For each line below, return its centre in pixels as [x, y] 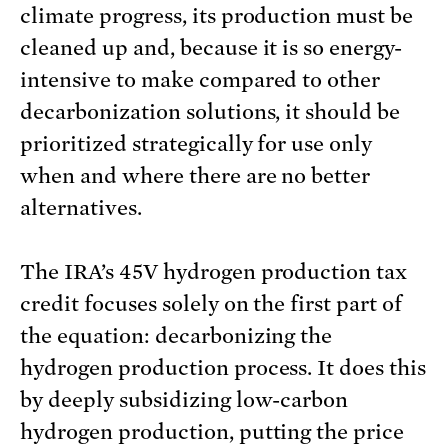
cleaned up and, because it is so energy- [211, 48]
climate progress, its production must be [217, 16]
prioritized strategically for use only [196, 144]
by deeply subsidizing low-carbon [184, 400]
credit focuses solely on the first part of [211, 304]
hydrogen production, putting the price [212, 432]
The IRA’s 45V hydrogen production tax [214, 272]
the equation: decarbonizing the [176, 336]
